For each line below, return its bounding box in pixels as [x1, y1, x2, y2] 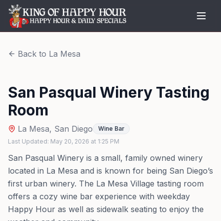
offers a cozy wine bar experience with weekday [8, 191, 190, 201]
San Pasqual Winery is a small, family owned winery [8, 153, 203, 163]
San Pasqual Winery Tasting [8, 83, 210, 101]
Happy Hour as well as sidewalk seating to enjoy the [8, 204, 204, 214]
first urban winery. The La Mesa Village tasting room [8, 179, 204, 188]
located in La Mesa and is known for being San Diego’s [8, 166, 213, 176]
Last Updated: [8, 138, 50, 145]
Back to [18, 49, 49, 59]
